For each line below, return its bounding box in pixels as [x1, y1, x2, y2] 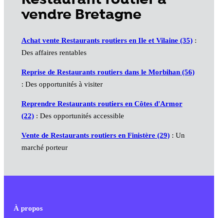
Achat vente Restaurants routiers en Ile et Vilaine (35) [21, 36, 193, 45]
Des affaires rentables [21, 49, 87, 57]
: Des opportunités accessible [34, 112, 124, 120]
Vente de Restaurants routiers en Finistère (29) [21, 131, 170, 140]
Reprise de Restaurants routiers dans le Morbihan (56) [21, 68, 195, 76]
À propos [14, 204, 43, 213]
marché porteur [21, 144, 68, 152]
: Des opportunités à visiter [21, 80, 103, 89]
